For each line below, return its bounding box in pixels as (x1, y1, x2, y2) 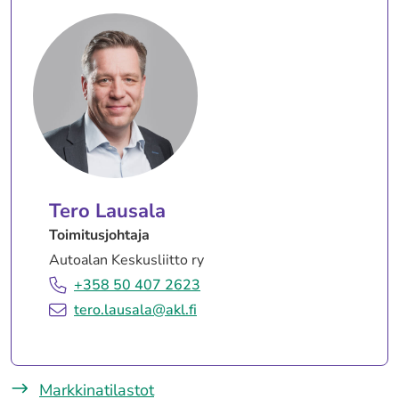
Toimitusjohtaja (49, 224, 150, 245)
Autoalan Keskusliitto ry (49, 249, 204, 270)
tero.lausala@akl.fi (74, 299, 197, 320)
